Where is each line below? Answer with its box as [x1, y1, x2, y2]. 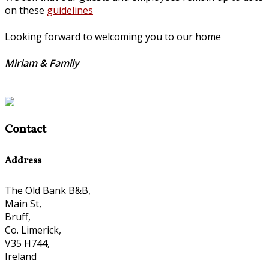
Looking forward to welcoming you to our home [5, 30, 223, 44]
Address [5, 154, 41, 168]
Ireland [5, 249, 37, 263]
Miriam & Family [5, 56, 79, 70]
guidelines [47, 4, 93, 17]
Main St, [5, 196, 41, 210]
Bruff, [5, 210, 31, 223]
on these [5, 4, 47, 17]
